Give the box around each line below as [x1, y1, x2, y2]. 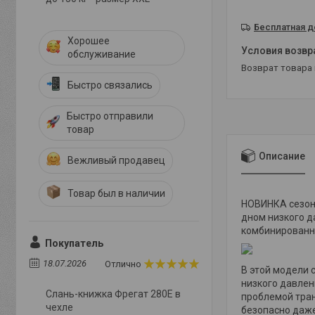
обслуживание [67, 49, 136, 60]
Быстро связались [67, 79, 153, 91]
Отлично [105, 259, 141, 270]
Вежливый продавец [67, 155, 165, 166]
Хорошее [67, 35, 110, 46]
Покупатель [45, 238, 103, 249]
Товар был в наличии [67, 188, 165, 199]
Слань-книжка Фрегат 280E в [46, 288, 181, 300]
